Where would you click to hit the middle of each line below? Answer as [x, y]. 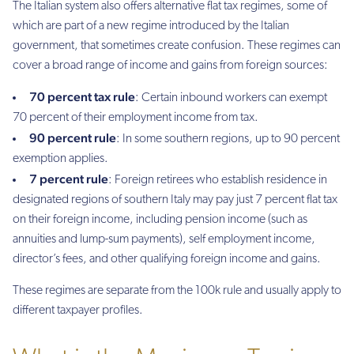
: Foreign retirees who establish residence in [218, 181]
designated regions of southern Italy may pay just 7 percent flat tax [175, 200]
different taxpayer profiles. [78, 310]
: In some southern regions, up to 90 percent [228, 139]
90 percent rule [73, 138]
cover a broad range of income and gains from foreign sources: [170, 65]
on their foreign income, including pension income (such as [160, 220]
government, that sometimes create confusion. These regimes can [177, 45]
